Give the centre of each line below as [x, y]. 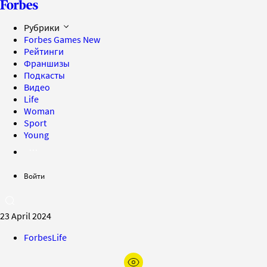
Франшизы [47, 63]
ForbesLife [45, 237]
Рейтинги [44, 51]
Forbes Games [53, 39]
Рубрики [43, 27]
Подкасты [44, 75]
